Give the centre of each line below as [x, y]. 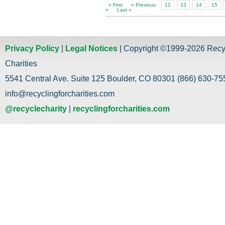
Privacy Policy [32, 48]
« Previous [143, 5]
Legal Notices [91, 48]
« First [116, 5]
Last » [124, 10]
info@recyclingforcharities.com [60, 94]
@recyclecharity [36, 109]
